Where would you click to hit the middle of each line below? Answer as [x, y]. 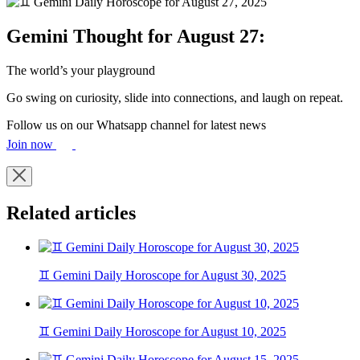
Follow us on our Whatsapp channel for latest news [136, 125]
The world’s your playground [81, 70]
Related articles [71, 213]
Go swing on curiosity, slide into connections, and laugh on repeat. [175, 97]
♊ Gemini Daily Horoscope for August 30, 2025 [162, 276]
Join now [31, 144]
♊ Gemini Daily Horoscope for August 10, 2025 [162, 332]
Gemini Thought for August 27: [136, 36]
